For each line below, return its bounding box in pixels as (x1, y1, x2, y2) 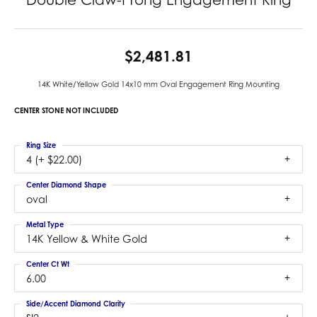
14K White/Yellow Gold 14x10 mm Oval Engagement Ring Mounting (38, 80, 279, 88)
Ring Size (26, 141, 56, 149)
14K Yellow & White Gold (26, 233, 147, 245)
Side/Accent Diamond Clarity (26, 299, 125, 308)
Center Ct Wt (26, 260, 69, 268)
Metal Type (26, 220, 64, 229)
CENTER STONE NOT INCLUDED (14, 106, 118, 115)
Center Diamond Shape (26, 180, 106, 189)
